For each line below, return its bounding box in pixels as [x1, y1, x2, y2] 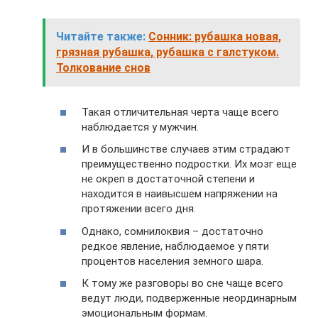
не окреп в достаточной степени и [82, 172, 255, 185]
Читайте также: [56, 30, 146, 43]
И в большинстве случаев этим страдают [82, 143, 290, 155]
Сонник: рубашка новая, [148, 30, 281, 43]
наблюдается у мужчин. [82, 120, 199, 133]
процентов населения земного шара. [82, 254, 263, 268]
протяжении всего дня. [82, 202, 196, 215]
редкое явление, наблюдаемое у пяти [82, 239, 269, 253]
